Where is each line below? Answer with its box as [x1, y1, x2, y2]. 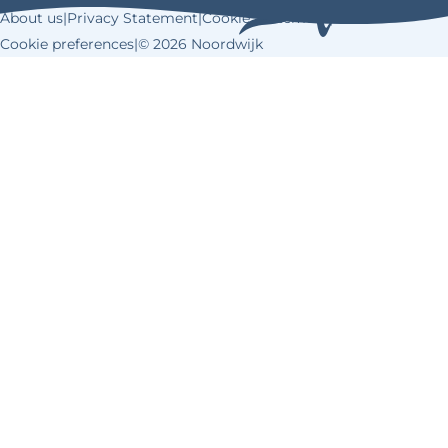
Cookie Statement [202, 9, 329, 28]
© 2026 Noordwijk [138, 35, 263, 54]
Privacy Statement [67, 9, 198, 28]
